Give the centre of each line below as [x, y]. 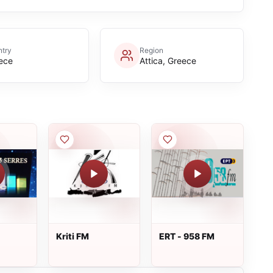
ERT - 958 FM [187, 236]
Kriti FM [72, 236]
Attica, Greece [168, 60]
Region [151, 50]
